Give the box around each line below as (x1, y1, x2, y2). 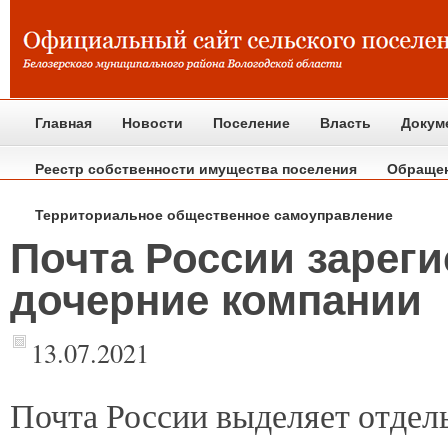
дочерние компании (10, 277, 422, 324)
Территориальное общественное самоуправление (35, 207, 393, 223)
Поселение (213, 115, 290, 131)
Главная (35, 115, 92, 131)
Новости (122, 115, 183, 131)
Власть (320, 115, 371, 131)
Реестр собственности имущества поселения (35, 161, 357, 177)
